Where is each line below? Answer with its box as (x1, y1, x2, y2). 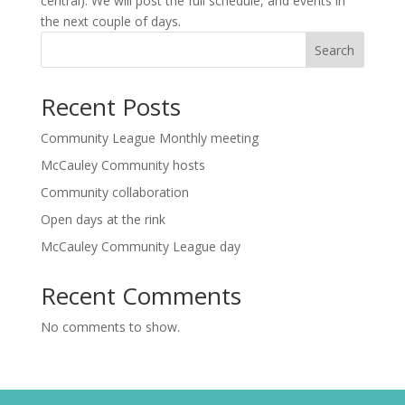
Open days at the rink (40, 211, 165, 228)
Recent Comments (40, 279, 241, 312)
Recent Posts (40, 90, 181, 123)
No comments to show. (40, 318, 180, 335)
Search (315, 41, 355, 59)
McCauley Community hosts (40, 156, 205, 174)
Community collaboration (40, 184, 189, 201)
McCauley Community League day (40, 238, 240, 255)
